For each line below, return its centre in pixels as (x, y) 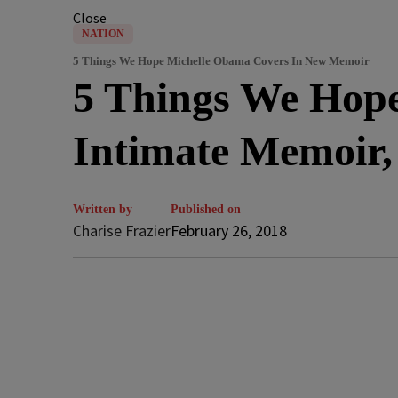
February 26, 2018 (229, 231)
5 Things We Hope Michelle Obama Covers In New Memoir (221, 61)
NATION (103, 34)
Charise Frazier (122, 231)
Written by (103, 209)
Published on (206, 209)
